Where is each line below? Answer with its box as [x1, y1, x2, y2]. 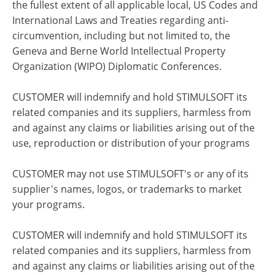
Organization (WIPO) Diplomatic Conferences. [12, 60, 222, 73]
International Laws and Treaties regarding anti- [12, 14, 228, 27]
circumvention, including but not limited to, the [12, 29, 230, 42]
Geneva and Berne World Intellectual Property [12, 44, 225, 58]
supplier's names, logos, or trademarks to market [12, 182, 242, 196]
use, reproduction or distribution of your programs [12, 136, 250, 150]
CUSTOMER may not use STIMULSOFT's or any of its [12, 167, 249, 180]
